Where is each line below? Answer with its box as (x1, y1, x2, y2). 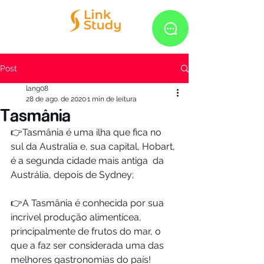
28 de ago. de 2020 (26, 95, 86, 103)
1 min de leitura (87, 95, 137, 103)
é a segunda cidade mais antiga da (11, 155, 166, 166)
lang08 (26, 84, 48, 93)
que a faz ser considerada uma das (11, 240, 166, 251)
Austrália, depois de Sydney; (11, 169, 134, 180)
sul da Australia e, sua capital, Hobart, (11, 141, 177, 152)
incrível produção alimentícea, (11, 212, 144, 223)
